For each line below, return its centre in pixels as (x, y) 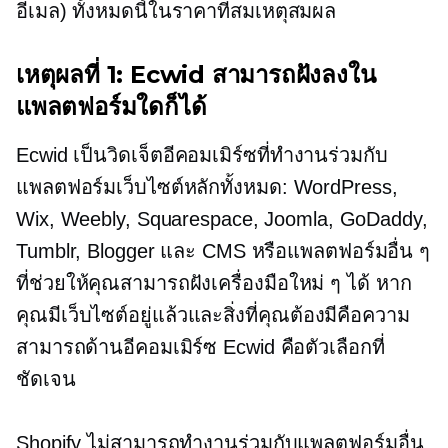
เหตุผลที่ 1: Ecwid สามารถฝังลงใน (196, 74)
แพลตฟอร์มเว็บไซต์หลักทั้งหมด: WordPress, (207, 187)
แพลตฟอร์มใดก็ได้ (111, 106)
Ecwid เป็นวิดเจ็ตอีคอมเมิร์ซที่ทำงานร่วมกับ (202, 155)
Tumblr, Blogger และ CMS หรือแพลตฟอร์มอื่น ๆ (223, 251)
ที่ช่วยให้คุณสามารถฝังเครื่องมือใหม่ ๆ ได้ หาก (214, 283)
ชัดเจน (46, 379)
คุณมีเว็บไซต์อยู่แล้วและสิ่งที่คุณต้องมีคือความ (213, 315)
